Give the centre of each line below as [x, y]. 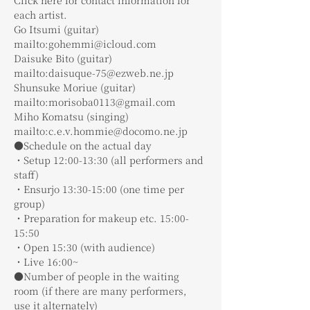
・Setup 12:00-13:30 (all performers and [110, 159]
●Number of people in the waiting [98, 276]
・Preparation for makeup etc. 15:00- [101, 218]
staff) [26, 174]
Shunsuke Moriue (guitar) [75, 87]
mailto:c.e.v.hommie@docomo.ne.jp [101, 130]
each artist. [40, 14]
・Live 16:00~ [46, 261]
